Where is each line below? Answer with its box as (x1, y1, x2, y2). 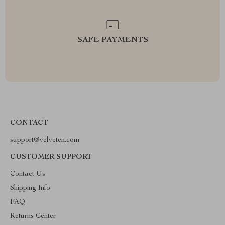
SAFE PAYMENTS (77, 36, 148, 44)
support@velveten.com (10, 137, 80, 144)
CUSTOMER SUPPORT (10, 154, 92, 161)
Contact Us (10, 171, 45, 178)
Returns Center (10, 213, 56, 220)
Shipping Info (10, 185, 50, 192)
